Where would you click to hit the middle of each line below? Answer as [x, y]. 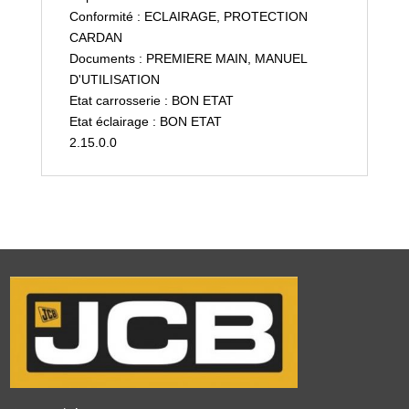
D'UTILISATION [114, 79]
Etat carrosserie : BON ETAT [151, 100]
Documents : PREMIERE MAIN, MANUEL [188, 58]
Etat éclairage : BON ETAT [145, 121]
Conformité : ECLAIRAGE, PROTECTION [188, 16]
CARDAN [95, 37]
